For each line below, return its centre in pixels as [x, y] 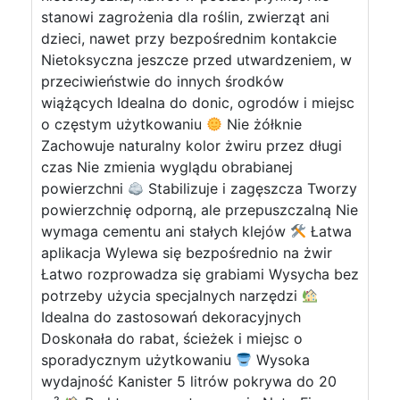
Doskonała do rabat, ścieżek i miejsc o [172, 338]
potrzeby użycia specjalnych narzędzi [171, 296]
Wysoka [281, 360]
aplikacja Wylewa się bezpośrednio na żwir [187, 253]
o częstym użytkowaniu [124, 124]
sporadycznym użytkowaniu [138, 360]
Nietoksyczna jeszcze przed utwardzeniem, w [196, 60]
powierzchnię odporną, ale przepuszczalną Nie [200, 210]
